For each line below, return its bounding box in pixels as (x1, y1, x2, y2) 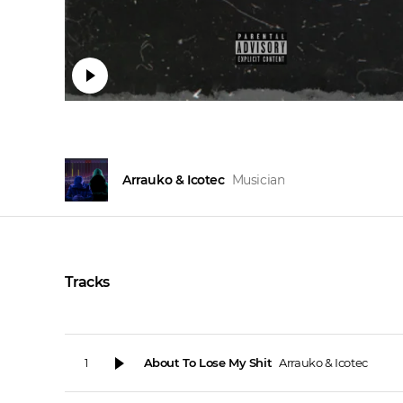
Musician (231, 172, 285, 188)
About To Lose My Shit (143, 354, 273, 370)
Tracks (65, 273, 110, 291)
